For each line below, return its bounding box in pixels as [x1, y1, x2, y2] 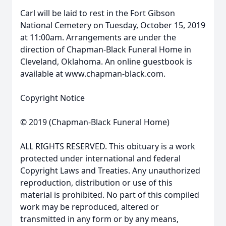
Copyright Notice [20, 92, 85, 103]
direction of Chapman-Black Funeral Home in [20, 44, 191, 55]
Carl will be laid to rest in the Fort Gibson [20, 8, 175, 19]
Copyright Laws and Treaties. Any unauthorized [20, 165, 200, 176]
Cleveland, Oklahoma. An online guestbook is [20, 56, 192, 67]
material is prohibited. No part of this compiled [20, 189, 199, 200]
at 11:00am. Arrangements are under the [20, 32, 176, 43]
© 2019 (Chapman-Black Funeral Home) [20, 117, 169, 128]
